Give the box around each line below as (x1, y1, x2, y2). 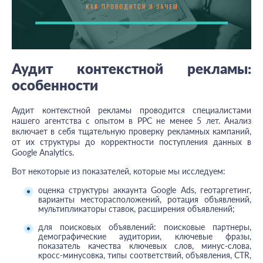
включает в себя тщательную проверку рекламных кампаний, (12, 126, 251, 137)
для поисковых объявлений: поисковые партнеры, (38, 222, 251, 232)
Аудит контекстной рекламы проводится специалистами (12, 105, 251, 116)
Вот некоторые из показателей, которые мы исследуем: (12, 166, 225, 177)
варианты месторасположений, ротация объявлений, (38, 194, 251, 205)
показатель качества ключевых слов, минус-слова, (38, 241, 251, 251)
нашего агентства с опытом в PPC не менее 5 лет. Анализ (12, 116, 251, 126)
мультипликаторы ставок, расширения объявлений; (38, 204, 235, 214)
